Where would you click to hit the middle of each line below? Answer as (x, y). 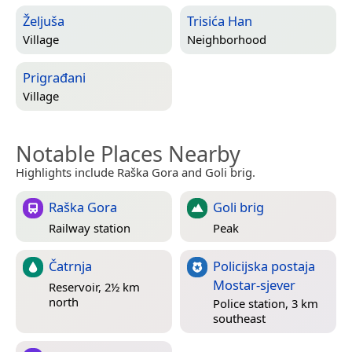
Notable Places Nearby (128, 154)
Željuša (44, 21)
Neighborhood (227, 40)
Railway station (90, 227)
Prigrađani (54, 78)
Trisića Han (220, 21)
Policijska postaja (264, 266)
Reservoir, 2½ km (94, 286)
